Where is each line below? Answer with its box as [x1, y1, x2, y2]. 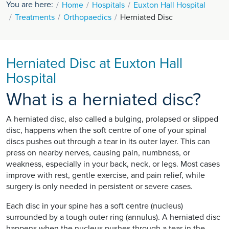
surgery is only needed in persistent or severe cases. [6, 181, 193, 192]
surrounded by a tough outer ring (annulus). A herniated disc [6, 212, 220, 222]
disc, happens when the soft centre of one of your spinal [6, 125, 207, 135]
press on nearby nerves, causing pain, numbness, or [6, 147, 190, 158]
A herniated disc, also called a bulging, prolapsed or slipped [6, 113, 218, 124]
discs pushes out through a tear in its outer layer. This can [6, 136, 210, 147]
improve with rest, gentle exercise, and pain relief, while [6, 170, 205, 180]
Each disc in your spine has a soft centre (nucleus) [6, 200, 183, 211]
